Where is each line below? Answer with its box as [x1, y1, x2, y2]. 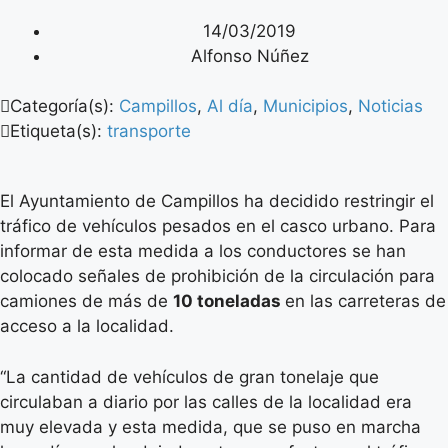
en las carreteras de [285, 291, 446, 312]
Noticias [358, 96, 423, 117]
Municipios [263, 96, 348, 117]
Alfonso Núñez [190, 45, 309, 66]
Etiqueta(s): [10, 121, 107, 142]
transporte [107, 121, 191, 142]
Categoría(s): [10, 96, 119, 117]
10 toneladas [173, 291, 285, 312]
